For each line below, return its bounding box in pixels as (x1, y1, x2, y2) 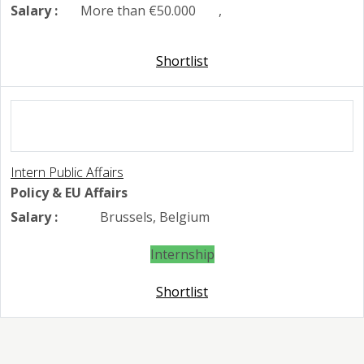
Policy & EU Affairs (11, 184, 128, 202)
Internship (149, 245, 214, 264)
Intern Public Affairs (11, 163, 123, 182)
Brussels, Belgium (97, 208, 210, 227)
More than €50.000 (77, 2, 196, 20)
